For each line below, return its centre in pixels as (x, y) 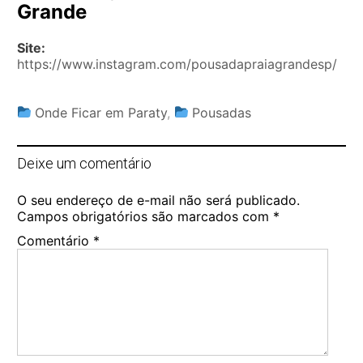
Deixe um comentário (84, 163)
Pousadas (222, 112)
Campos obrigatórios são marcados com (145, 216)
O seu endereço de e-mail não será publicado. (158, 200)
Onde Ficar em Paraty (101, 112)
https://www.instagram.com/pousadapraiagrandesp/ (177, 64)
